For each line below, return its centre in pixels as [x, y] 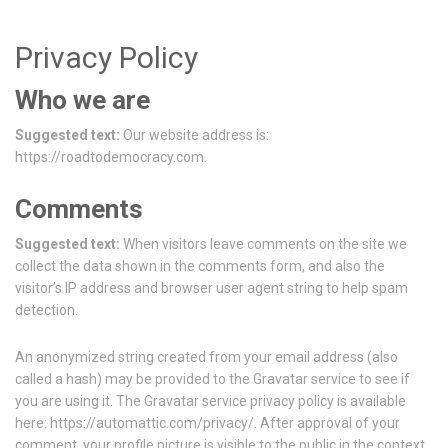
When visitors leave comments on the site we [265, 244]
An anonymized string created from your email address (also [206, 357]
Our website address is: [196, 135]
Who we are [82, 100]
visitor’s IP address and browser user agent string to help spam [211, 288]
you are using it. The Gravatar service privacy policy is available [210, 401]
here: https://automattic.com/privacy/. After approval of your [207, 423]
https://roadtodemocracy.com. [111, 157]
